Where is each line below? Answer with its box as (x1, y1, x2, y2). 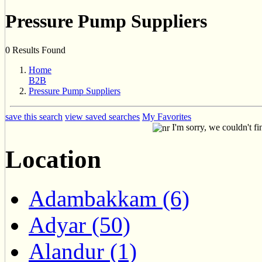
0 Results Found (5, 44, 65, 55)
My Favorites (142, 111, 191, 122)
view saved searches (65, 111, 140, 122)
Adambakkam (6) (29, 186, 189, 212)
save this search (5, 111, 63, 122)
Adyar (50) (29, 212, 130, 238)
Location (5, 146, 101, 174)
